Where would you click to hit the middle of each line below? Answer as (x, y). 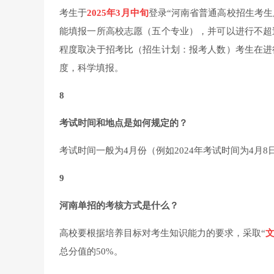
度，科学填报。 (91, 68)
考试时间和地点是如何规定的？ (124, 123)
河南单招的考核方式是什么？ (119, 206)
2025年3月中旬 (118, 13)
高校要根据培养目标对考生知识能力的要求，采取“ (162, 233)
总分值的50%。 (91, 252)
